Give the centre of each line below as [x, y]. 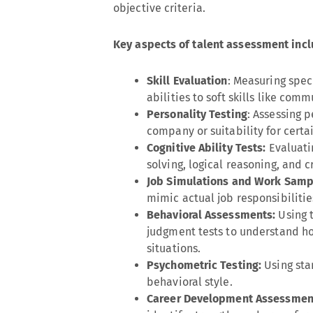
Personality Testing [197, 114]
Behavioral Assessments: [213, 215]
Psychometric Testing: [206, 265]
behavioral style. [190, 282]
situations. [174, 248]
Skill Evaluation [187, 81]
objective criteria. [159, 8]
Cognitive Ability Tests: [206, 148]
